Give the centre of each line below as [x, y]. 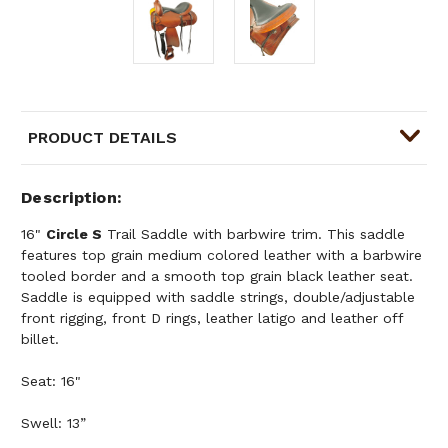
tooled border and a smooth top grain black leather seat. [217, 275]
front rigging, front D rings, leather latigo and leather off [212, 317]
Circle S [74, 233]
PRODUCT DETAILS [102, 137]
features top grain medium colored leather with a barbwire [221, 254]
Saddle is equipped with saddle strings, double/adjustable [218, 296]
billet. [40, 338]
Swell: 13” [53, 422]
